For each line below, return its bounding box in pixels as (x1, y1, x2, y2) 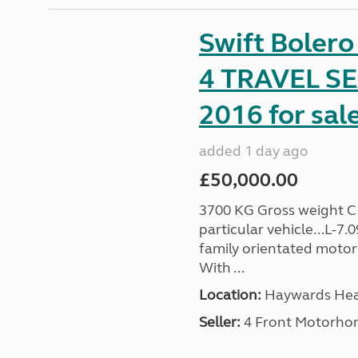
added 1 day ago (198, 142, 308, 160)
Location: (198, 286, 261, 304)
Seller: (198, 313, 241, 331)
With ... (198, 259, 245, 276)
